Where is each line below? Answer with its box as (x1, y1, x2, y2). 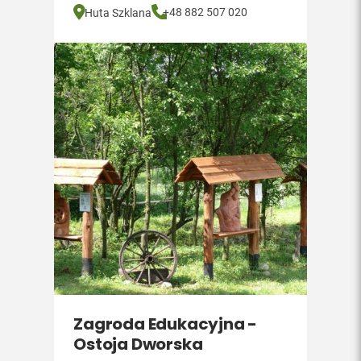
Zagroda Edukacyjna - (73, 313, 258, 335)
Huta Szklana (85, 6, 152, 19)
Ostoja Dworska (73, 333, 203, 355)
